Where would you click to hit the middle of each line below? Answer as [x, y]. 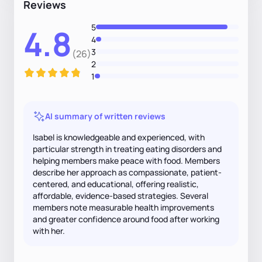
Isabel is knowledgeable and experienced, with [119, 137]
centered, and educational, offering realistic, [116, 184]
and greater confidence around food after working [126, 219]
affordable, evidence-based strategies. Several [120, 195]
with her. [49, 230]
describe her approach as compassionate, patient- [127, 172]
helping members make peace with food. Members [126, 160]
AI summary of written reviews [105, 116]
